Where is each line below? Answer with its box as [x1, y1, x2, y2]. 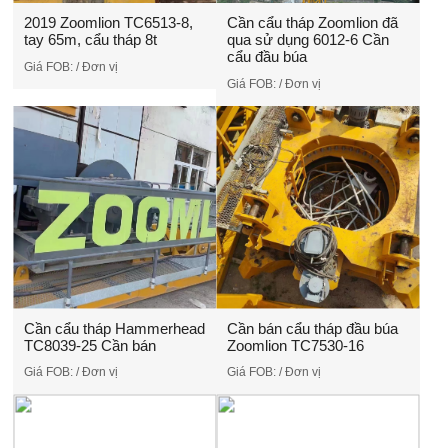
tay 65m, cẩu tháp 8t [23, 31, 157, 49]
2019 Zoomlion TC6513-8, [23, 14, 193, 32]
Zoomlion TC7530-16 [226, 336, 364, 354]
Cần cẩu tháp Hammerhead [23, 319, 205, 337]
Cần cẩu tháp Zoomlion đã [226, 14, 398, 32]
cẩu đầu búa [226, 48, 307, 66]
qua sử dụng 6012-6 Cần [226, 31, 389, 49]
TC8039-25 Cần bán [23, 336, 156, 354]
